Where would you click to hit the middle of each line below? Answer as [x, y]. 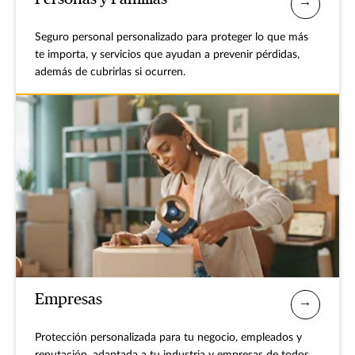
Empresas [69, 299]
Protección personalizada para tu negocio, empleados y [168, 338]
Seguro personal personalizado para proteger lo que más [172, 38]
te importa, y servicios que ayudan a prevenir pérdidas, [167, 55]
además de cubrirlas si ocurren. [110, 73]
